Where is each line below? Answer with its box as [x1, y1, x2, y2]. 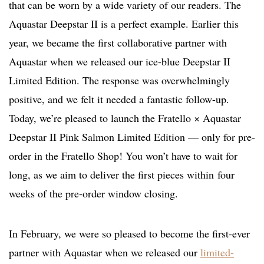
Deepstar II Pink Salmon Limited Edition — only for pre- [9, 130, 255, 144]
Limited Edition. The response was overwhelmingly [9, 73, 230, 88]
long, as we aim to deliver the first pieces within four [9, 167, 235, 182]
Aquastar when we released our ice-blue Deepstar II [9, 54, 230, 69]
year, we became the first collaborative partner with [9, 35, 227, 50]
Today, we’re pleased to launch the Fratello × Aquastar [9, 111, 241, 126]
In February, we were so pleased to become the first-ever [9, 226, 250, 241]
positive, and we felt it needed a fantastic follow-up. [9, 92, 229, 107]
